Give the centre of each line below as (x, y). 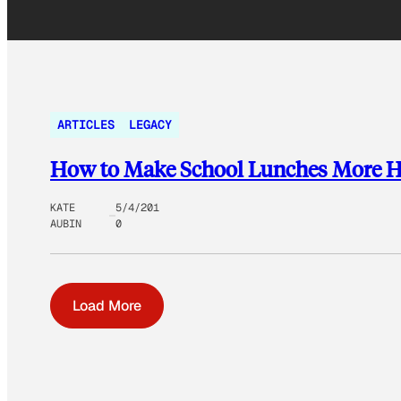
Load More (107, 305)
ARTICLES (86, 125)
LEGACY (150, 125)
